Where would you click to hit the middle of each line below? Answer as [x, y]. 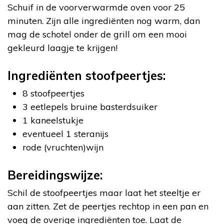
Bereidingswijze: [55, 175]
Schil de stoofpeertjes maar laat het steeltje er [104, 193]
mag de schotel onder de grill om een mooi [97, 34]
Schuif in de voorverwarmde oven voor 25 [96, 7]
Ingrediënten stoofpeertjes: [86, 75]
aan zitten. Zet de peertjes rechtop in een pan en [108, 206]
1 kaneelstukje [53, 120]
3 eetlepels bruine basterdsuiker [90, 107]
